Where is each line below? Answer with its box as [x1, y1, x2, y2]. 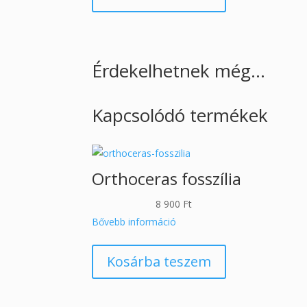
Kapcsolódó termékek [92, 103, 269, 128]
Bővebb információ [92, 215, 177, 229]
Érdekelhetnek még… [92, 58, 266, 83]
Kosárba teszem [107, 252, 212, 271]
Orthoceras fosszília [92, 167, 242, 191]
